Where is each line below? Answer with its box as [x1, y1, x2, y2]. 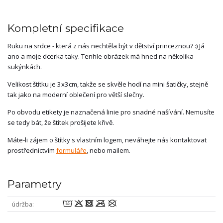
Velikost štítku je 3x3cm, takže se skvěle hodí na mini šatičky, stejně [7, 80, 208, 89]
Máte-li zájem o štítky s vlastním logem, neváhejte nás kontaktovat [7, 135, 207, 145]
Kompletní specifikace [7, 21, 124, 34]
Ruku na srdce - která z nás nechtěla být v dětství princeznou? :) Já [7, 41, 205, 51]
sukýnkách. [7, 62, 42, 72]
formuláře [56, 146, 87, 155]
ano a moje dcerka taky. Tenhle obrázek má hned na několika [7, 52, 194, 61]
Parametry [7, 177, 61, 190]
